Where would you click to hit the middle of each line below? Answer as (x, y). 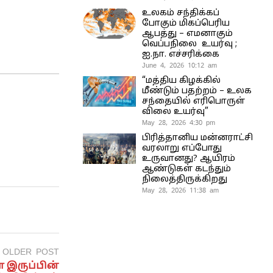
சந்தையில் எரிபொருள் (193, 101)
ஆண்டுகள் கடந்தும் (186, 169)
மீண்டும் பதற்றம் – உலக (197, 91)
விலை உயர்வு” (175, 112)
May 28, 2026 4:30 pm (178, 122)
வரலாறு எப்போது (182, 148)
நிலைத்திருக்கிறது (184, 179)
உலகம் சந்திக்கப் (180, 13)
